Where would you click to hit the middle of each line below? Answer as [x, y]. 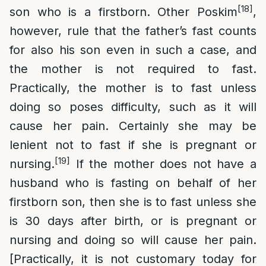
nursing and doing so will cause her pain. [133, 240]
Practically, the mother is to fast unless [133, 88]
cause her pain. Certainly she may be [133, 126]
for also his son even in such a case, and [133, 50]
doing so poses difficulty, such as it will [133, 107]
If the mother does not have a [163, 164]
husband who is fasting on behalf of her [133, 183]
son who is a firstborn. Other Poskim [123, 12]
